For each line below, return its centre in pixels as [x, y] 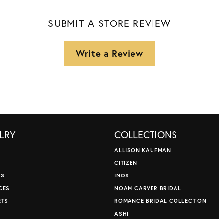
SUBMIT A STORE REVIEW [109, 23]
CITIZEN [126, 163]
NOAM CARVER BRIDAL [148, 188]
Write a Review [109, 53]
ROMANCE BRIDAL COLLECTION [161, 201]
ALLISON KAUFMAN [143, 150]
